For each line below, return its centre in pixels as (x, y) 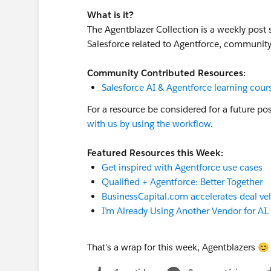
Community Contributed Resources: (166, 73)
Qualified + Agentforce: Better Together (182, 182)
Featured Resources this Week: (155, 153)
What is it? (112, 15)
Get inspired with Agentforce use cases (182, 167)
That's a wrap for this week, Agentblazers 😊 (178, 247)
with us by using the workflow (149, 124)
